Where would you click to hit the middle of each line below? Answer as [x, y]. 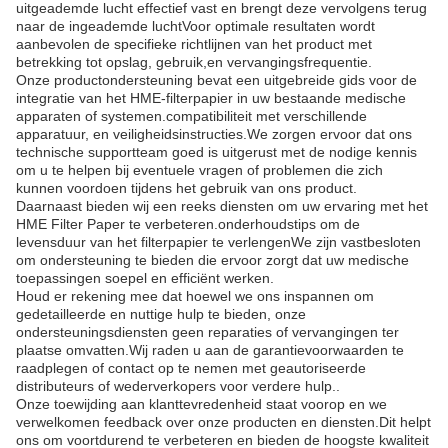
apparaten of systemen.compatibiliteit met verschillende [191, 116]
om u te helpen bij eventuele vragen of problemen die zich [199, 170]
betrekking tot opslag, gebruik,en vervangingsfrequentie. [194, 62]
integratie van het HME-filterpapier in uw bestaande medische [211, 98]
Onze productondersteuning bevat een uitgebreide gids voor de [216, 80]
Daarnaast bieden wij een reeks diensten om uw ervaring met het [222, 206]
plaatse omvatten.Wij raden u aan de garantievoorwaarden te [210, 350]
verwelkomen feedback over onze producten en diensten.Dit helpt [223, 422]
